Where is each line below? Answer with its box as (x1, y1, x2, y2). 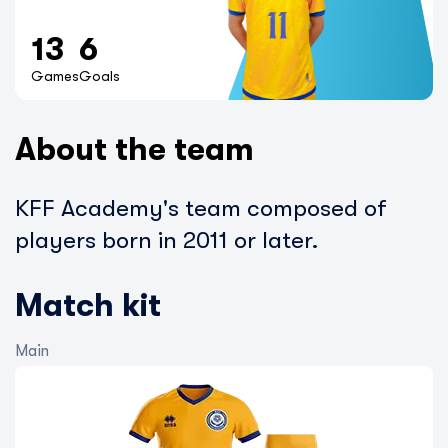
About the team (15, 131, 254, 168)
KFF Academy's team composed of (15, 194, 387, 222)
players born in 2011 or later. (15, 226, 319, 254)
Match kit (15, 287, 161, 324)
